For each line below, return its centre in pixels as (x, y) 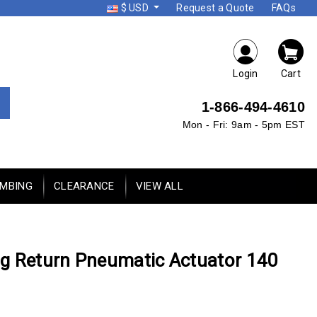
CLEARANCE (84, 186)
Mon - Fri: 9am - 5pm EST (243, 125)
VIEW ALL (160, 186)
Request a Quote (215, 8)
